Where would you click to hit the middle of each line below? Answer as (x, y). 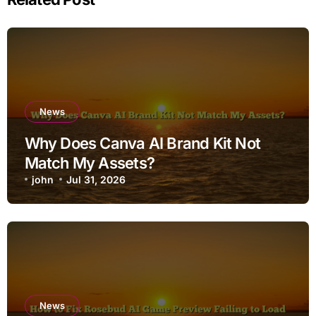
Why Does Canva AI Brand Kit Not (142, 143)
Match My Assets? (89, 163)
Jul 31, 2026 (96, 179)
